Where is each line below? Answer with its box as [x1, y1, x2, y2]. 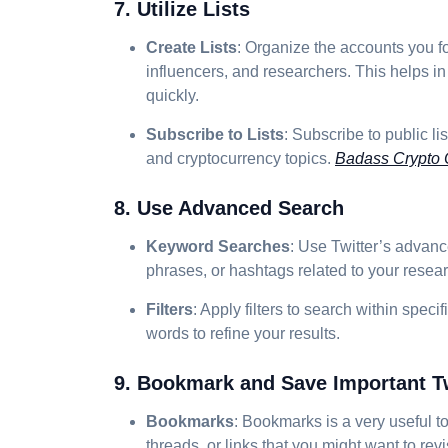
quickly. [146, 87, 199, 104]
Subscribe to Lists [146, 126, 284, 143]
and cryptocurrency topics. [146, 150, 335, 167]
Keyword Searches [146, 238, 290, 255]
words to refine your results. [146, 325, 340, 342]
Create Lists [146, 39, 237, 56]
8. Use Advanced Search [114, 197, 344, 219]
